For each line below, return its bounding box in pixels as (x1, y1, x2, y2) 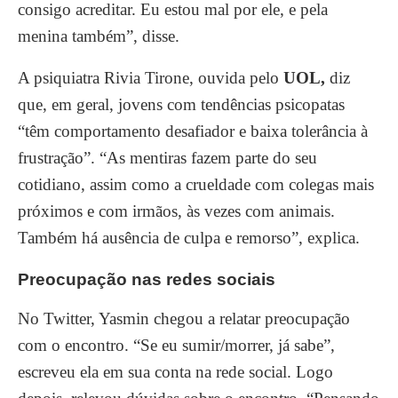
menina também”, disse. (18, 27, 179, 45)
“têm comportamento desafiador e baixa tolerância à (18, 122, 368, 140)
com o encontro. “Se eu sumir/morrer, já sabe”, (18, 336, 335, 354)
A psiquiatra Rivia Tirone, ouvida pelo (18, 68, 283, 87)
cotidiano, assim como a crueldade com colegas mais (18, 175, 374, 194)
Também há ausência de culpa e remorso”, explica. (18, 228, 360, 247)
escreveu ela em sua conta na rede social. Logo (18, 362, 333, 381)
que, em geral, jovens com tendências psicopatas (18, 95, 345, 114)
